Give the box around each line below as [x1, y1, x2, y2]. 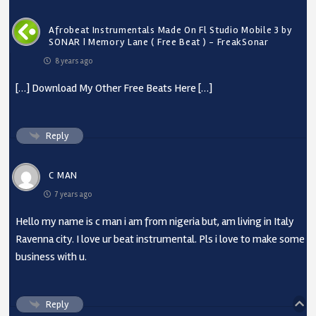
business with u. [16, 249, 87, 264]
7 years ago [54, 189, 92, 199]
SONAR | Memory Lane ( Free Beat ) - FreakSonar [49, 35, 269, 48]
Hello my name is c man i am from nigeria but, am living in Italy [16, 214, 295, 229]
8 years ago [54, 56, 93, 66]
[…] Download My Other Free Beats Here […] [16, 80, 213, 95]
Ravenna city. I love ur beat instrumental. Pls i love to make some [16, 231, 305, 246]
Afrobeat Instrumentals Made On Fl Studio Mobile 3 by [49, 23, 293, 36]
